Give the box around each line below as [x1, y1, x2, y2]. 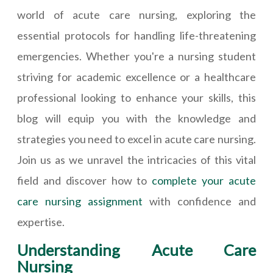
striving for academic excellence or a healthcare [17, 70, 256, 83]
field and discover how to [17, 174, 152, 187]
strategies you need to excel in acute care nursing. [17, 132, 256, 146]
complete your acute [152, 174, 257, 187]
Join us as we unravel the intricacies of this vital [17, 153, 256, 166]
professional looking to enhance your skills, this [17, 91, 256, 104]
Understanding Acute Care [17, 241, 256, 259]
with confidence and [143, 194, 256, 208]
